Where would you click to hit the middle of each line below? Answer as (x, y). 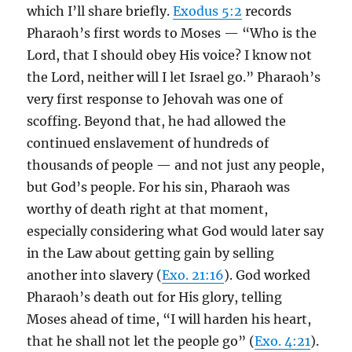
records (267, 11)
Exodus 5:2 (208, 11)
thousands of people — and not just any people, (176, 165)
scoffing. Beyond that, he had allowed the (157, 121)
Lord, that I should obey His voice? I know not (170, 55)
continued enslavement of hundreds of (148, 143)
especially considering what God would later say (176, 231)
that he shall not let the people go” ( (141, 341)
